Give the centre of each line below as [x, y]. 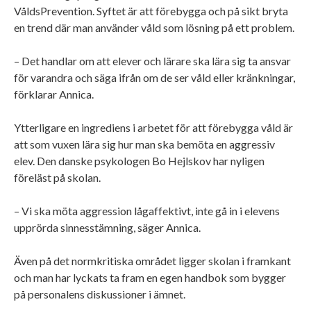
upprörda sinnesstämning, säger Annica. [108, 227]
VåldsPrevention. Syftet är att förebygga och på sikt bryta [151, 10]
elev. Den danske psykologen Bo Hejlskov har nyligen [139, 160]
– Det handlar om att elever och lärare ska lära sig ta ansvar [152, 60]
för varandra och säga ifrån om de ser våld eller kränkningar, [154, 77]
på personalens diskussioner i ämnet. [101, 294]
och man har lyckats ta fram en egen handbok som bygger [150, 277]
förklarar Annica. [55, 94]
